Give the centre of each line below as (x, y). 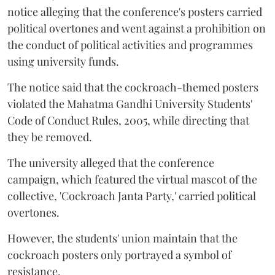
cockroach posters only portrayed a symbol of (119, 255)
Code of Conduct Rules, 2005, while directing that (128, 121)
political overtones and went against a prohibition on (137, 29)
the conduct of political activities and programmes (130, 45)
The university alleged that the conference (111, 163)
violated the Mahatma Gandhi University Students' (130, 104)
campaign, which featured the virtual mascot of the (132, 180)
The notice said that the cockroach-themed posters (133, 87)
